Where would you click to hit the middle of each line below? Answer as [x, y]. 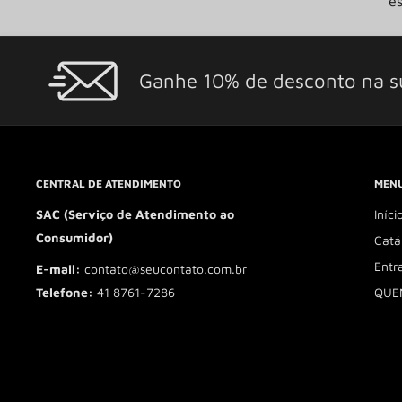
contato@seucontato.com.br [166, 269]
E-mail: [60, 269]
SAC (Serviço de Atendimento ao [135, 214]
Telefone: [66, 293]
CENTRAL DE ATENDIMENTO [109, 184]
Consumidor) [74, 237]
